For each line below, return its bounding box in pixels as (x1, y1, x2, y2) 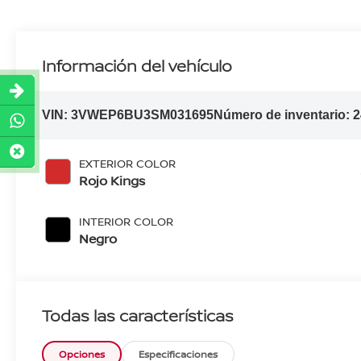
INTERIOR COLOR (79, 213, 174, 229)
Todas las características (42, 304, 234, 326)
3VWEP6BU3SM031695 (71, 107, 214, 122)
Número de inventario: (214, 107, 354, 122)
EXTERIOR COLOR (79, 155, 176, 171)
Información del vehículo (42, 54, 233, 77)
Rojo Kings (79, 171, 146, 189)
